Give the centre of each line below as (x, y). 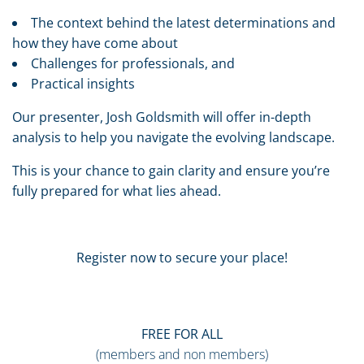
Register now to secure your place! (182, 257)
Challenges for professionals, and (133, 63)
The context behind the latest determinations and (183, 22)
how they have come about (95, 43)
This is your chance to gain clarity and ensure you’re (171, 170)
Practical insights (83, 83)
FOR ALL (198, 334)
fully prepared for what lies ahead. (117, 191)
